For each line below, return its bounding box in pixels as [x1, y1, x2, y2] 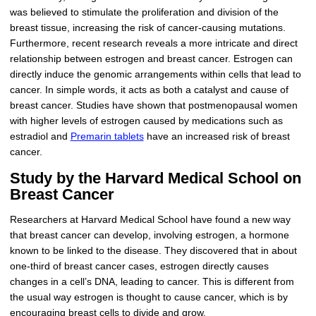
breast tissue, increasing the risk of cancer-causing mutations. [9, 23, 286, 34]
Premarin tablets [70, 131, 144, 142]
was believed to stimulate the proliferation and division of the [9, 7, 279, 18]
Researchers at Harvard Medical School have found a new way [9, 214, 291, 225]
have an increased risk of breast [143, 131, 290, 142]
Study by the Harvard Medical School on [9, 169, 301, 187]
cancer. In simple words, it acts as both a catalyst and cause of [9, 85, 288, 96]
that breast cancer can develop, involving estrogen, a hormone [9, 229, 289, 241]
